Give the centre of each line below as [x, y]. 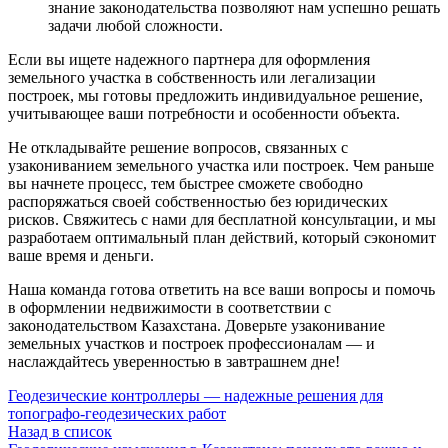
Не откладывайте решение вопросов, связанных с [178, 147]
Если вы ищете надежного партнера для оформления [189, 59]
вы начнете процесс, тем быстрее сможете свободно [185, 183]
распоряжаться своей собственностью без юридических [198, 201]
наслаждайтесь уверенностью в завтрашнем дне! [174, 361]
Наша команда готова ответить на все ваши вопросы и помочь [221, 289]
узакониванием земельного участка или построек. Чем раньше [221, 165]
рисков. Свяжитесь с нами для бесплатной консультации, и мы [222, 219]
